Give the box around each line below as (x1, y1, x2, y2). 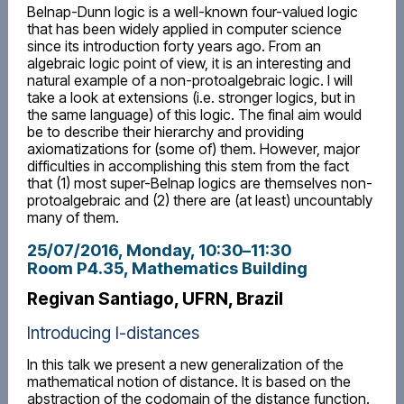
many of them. (26, 208, 119, 227)
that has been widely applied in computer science (26, 20, 342, 39)
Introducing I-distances (26, 322, 199, 344)
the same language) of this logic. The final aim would (26, 106, 362, 124)
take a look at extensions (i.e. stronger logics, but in (26, 88, 355, 107)
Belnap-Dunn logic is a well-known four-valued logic (26, 3, 358, 22)
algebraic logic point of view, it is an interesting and (26, 54, 351, 73)
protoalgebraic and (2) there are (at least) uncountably (26, 191, 372, 210)
